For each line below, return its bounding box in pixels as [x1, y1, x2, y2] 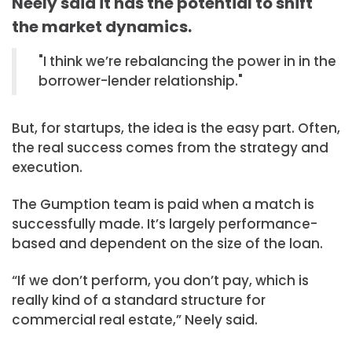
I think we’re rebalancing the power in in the [43, 51, 336, 71]
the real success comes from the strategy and [12, 137, 328, 157]
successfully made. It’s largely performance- [12, 214, 317, 234]
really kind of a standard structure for [12, 291, 266, 310]
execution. [12, 157, 82, 177]
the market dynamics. [12, 15, 192, 38]
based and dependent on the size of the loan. [12, 234, 323, 254]
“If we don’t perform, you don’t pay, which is [12, 271, 309, 291]
